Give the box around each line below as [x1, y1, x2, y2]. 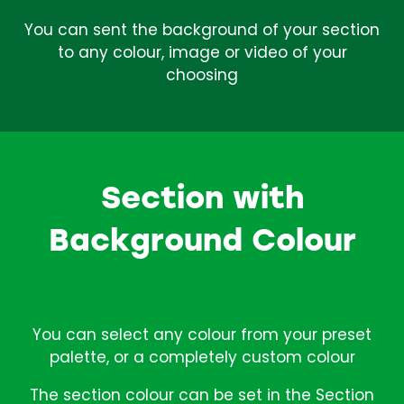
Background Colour [48, 216, 356, 259]
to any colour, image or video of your [57, 41, 347, 67]
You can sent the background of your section [24, 18, 380, 44]
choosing [166, 63, 238, 89]
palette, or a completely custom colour [49, 345, 355, 372]
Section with [100, 174, 304, 216]
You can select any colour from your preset [32, 323, 372, 349]
